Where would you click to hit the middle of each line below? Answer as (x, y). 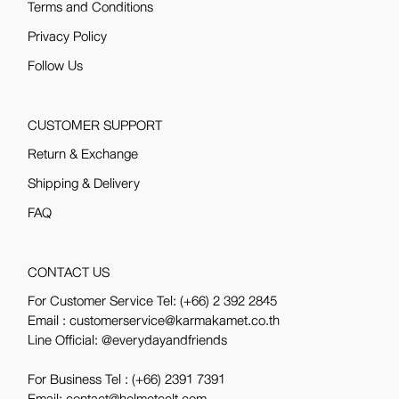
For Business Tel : (80, 380)
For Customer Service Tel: (104, 301)
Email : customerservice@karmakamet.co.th (154, 321)
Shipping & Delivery (84, 184)
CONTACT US (69, 273)
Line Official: (65, 341)
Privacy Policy (68, 37)
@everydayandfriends (165, 341)
